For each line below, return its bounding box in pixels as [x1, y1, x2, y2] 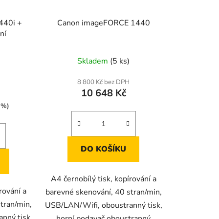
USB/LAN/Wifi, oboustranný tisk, [44, 199, 162, 211]
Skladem [77, 55, 110, 66]
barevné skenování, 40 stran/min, [45, 186, 162, 197]
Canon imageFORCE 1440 [57, 17, 150, 28]
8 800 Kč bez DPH [77, 77, 130, 87]
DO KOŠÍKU [81, 143, 127, 154]
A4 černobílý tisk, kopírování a [50, 173, 156, 184]
